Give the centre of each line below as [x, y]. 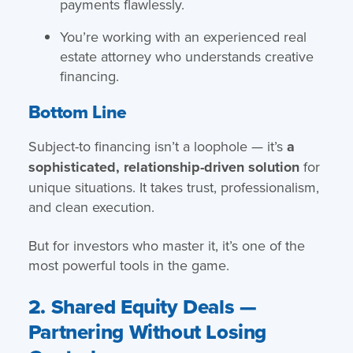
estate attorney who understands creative [186, 56]
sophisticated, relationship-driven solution [163, 167]
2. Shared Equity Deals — [142, 306]
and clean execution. [91, 206]
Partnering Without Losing [147, 331]
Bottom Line [77, 111]
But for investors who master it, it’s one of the [166, 245]
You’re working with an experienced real [183, 36]
